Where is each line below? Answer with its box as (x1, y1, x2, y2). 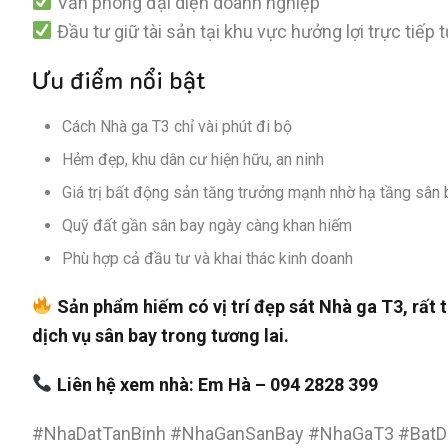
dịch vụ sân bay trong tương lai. (32, 324, 289, 346)
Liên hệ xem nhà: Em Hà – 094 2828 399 (56, 373, 378, 395)
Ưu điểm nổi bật (32, 63, 206, 95)
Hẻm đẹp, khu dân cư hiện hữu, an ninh (62, 149, 324, 169)
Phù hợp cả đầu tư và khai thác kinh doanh (62, 248, 353, 268)
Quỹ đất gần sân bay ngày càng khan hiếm (62, 215, 352, 235)
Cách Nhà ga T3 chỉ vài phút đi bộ (62, 116, 292, 136)
